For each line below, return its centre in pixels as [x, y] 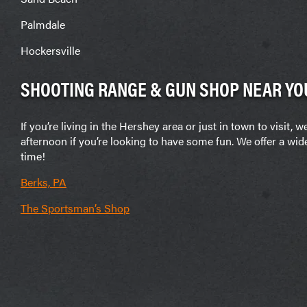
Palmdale [43, 24]
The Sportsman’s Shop [75, 208]
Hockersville [50, 50]
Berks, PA [44, 182]
